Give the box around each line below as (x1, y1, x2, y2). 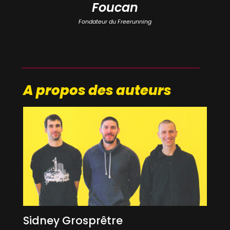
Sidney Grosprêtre (23, 213, 123, 228)
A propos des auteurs (23, 81, 171, 100)
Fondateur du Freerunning (78, 17, 151, 26)
